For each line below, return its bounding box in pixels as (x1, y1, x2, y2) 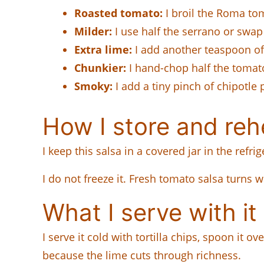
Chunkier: (74, 60, 126, 75)
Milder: (74, 24, 112, 38)
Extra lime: (74, 42, 132, 57)
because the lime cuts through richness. (42, 247, 241, 262)
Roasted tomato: (74, 5, 163, 20)
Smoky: (74, 78, 113, 93)
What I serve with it (42, 197, 257, 227)
